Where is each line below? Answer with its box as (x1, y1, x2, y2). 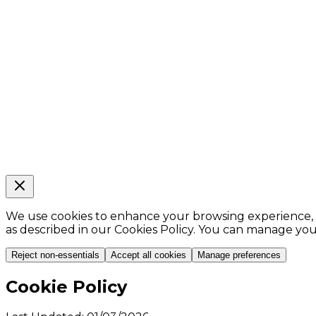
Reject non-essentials (11, 249, 99, 260)
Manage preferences (197, 249, 281, 260)
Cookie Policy (6, 276, 127, 297)
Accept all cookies (111, 249, 186, 260)
